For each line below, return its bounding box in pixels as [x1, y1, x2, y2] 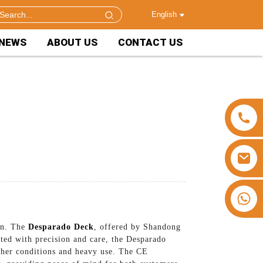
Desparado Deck [28, 222, 94, 231]
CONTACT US [118, 36, 183, 48]
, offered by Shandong [94, 222, 181, 231]
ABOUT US [47, 36, 97, 48]
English [151, 10, 177, 19]
